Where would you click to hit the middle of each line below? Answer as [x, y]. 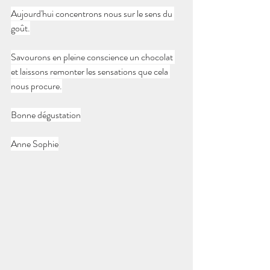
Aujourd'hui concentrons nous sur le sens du [93, 14]
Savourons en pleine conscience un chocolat [93, 57]
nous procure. [36, 86]
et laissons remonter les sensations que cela [90, 71]
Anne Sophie [35, 144]
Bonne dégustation [46, 115]
